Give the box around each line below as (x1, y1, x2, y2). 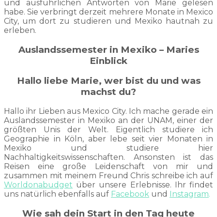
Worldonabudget (4, 180, 73, 190)
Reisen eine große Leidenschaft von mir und (4, 162, 213, 171)
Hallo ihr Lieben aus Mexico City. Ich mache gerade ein (4, 107, 213, 116)
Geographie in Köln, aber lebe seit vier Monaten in (4, 134, 213, 144)
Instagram (170, 189, 209, 199)
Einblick (90, 55, 127, 66)
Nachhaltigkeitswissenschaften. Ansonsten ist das (4, 153, 213, 162)
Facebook (111, 189, 149, 199)
